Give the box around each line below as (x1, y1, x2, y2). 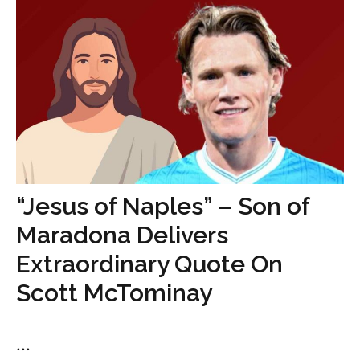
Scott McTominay (16, 278, 212, 307)
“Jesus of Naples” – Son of (16, 191, 309, 220)
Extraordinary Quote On (16, 249, 283, 278)
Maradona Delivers (16, 220, 228, 249)
